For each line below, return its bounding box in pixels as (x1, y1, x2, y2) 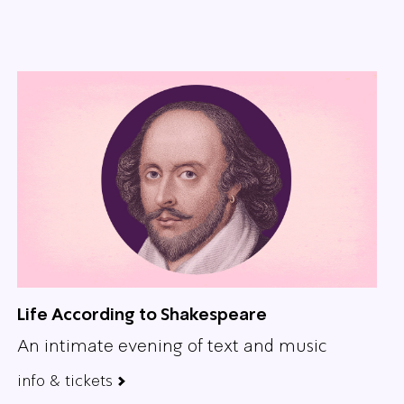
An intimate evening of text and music (17, 335, 327, 357)
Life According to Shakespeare (17, 303, 267, 325)
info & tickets (17, 370, 113, 390)
